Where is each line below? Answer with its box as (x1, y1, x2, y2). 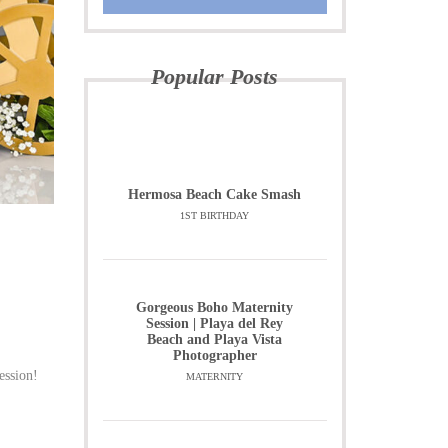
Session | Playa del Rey (146, 316, 284, 331)
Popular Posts (151, 64, 279, 89)
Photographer (172, 348, 257, 363)
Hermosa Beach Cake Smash (128, 187, 302, 202)
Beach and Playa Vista (147, 332, 283, 347)
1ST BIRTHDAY (180, 210, 250, 221)
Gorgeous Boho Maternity (136, 300, 294, 315)
